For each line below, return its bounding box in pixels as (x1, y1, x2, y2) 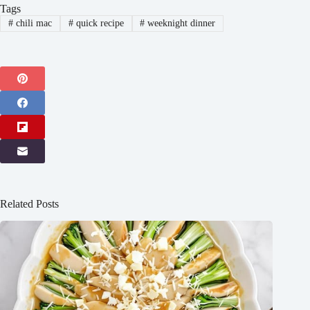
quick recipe (73, 17, 124, 28)
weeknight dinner (145, 17, 216, 28)
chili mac (12, 17, 52, 28)
